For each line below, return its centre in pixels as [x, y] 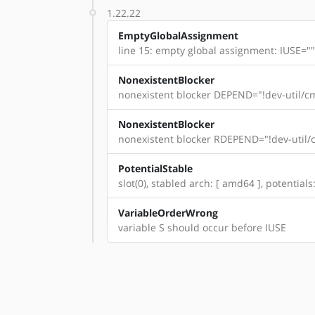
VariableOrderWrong [168, 213]
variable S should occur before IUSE [202, 227]
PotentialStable [155, 168]
